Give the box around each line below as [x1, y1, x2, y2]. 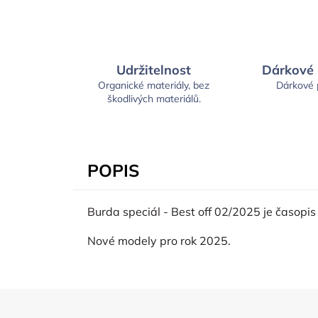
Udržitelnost [116, 62, 192, 79]
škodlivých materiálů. [106, 92, 201, 106]
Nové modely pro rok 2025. [87, 234, 231, 248]
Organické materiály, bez [98, 79, 210, 92]
